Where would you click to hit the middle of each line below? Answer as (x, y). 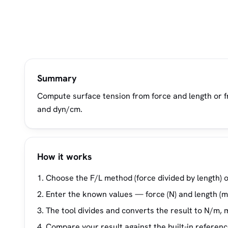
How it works (65, 156)
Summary (57, 78)
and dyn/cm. (60, 109)
